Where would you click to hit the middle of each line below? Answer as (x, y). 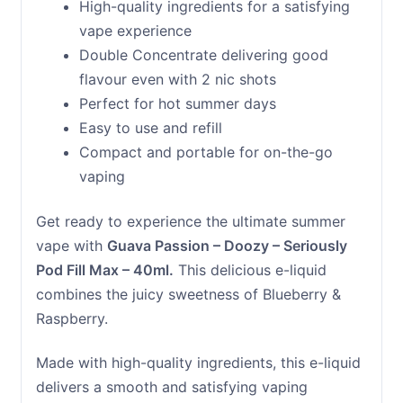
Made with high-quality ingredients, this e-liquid (198, 363)
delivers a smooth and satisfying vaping (171, 387)
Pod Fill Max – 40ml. (104, 269)
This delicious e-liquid (250, 269)
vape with (71, 245)
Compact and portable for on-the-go (206, 152)
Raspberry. (72, 318)
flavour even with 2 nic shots (177, 79)
